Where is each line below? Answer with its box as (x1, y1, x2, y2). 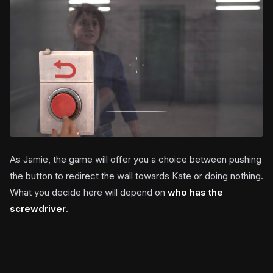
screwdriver (10, 202, 66, 214)
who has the (168, 186, 223, 198)
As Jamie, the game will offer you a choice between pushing (10, 153, 261, 165)
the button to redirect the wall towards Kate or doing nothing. (10, 169, 263, 182)
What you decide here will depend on (10, 186, 168, 198)
